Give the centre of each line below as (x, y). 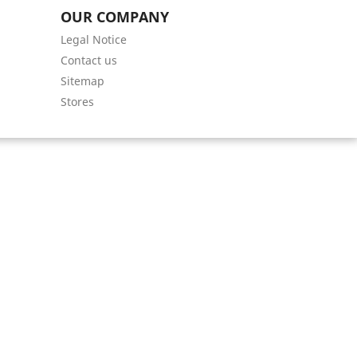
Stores (77, 102)
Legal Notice (94, 40)
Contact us (89, 61)
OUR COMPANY (115, 17)
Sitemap (82, 81)
